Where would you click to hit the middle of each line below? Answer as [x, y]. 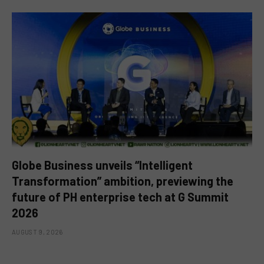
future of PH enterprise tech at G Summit [120, 197]
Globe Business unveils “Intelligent [102, 165]
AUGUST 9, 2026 [37, 232]
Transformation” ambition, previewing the [123, 181]
